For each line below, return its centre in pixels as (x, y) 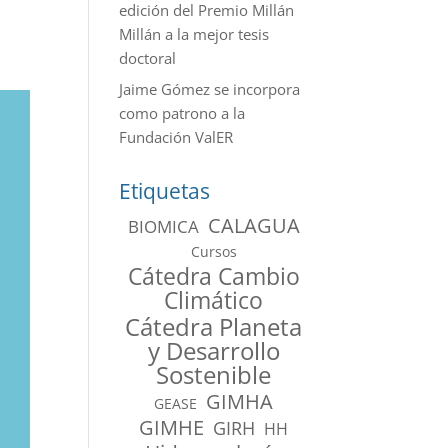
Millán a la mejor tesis (194, 33)
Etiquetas (165, 191)
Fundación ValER (176, 137)
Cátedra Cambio (213, 276)
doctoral (148, 57)
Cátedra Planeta (214, 326)
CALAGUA (253, 225)
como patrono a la (182, 113)
